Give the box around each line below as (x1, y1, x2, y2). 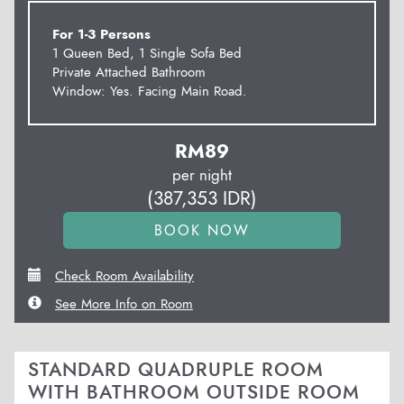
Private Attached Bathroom (52, 62, 206, 82)
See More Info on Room (55, 294, 193, 314)
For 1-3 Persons (52, 24, 151, 44)
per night (172, 164, 232, 186)
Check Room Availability (55, 266, 194, 286)
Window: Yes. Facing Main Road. (52, 81, 247, 101)
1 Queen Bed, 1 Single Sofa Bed (52, 43, 242, 63)
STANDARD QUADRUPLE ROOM (28, 356, 324, 383)
